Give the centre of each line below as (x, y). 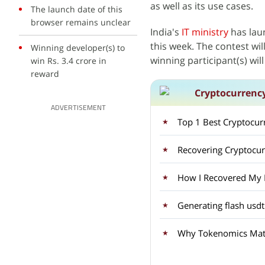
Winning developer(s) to (78, 48)
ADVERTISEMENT (78, 108)
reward (45, 74)
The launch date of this (77, 9)
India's (166, 32)
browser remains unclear (81, 22)
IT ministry (205, 32)
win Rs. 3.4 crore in (69, 61)
